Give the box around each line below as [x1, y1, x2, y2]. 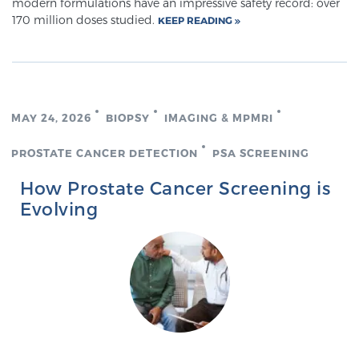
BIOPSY [106, 111, 150, 124]
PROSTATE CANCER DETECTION [11, 147, 198, 159]
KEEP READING [158, 14, 235, 26]
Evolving [20, 198, 98, 219]
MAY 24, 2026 [11, 111, 91, 124]
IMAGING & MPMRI [164, 111, 273, 124]
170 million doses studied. [12, 13, 158, 26]
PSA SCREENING [212, 147, 309, 159]
